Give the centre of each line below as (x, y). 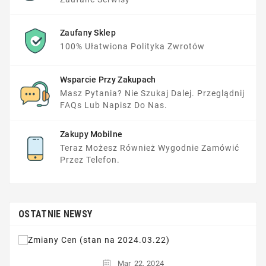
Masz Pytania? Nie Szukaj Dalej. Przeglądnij (152, 94)
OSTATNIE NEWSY (56, 214)
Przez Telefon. (90, 160)
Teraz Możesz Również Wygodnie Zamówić (150, 148)
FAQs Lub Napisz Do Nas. (114, 105)
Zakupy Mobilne (91, 134)
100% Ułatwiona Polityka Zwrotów (132, 47)
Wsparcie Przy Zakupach (108, 80)
